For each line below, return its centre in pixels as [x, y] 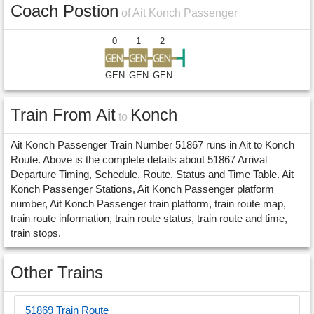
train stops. [36, 233]
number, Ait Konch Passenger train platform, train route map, [148, 204]
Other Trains [57, 272]
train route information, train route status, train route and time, [149, 218]
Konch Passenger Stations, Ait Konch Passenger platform [142, 189]
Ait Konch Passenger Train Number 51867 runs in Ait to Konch [152, 145]
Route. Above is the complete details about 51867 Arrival [139, 159]
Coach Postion [64, 11]
